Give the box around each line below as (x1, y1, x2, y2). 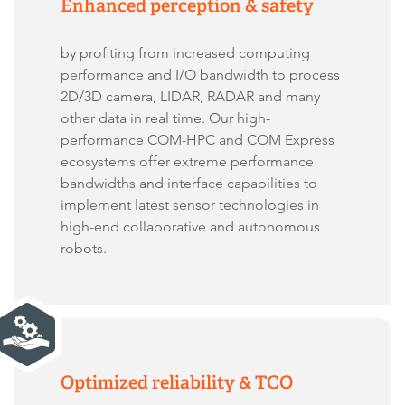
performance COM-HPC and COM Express (61, 131, 334, 148)
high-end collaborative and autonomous (61, 218, 320, 235)
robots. (61, 240, 110, 257)
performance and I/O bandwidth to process (61, 66, 340, 83)
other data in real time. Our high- (61, 109, 270, 127)
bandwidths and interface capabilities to (61, 174, 317, 192)
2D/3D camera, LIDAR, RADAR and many (61, 88, 320, 105)
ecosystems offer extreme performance (61, 153, 314, 170)
